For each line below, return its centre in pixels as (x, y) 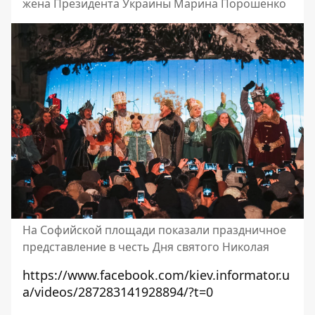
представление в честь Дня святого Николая (146, 246)
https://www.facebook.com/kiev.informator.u (156, 275)
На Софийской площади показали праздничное (154, 230)
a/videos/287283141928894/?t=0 (118, 291)
